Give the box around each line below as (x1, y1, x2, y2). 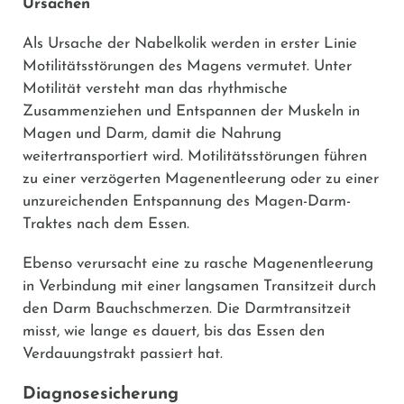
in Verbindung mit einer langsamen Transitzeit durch (23, 278, 376, 294)
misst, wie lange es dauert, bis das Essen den (23, 323, 325, 339)
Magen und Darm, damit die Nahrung (23, 125, 281, 142)
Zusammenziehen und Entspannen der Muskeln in (23, 103, 360, 119)
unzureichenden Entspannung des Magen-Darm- (23, 193, 351, 209)
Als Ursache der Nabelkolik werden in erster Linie (23, 35, 357, 51)
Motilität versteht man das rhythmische (23, 80, 288, 96)
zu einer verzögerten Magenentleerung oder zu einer (23, 170, 379, 187)
